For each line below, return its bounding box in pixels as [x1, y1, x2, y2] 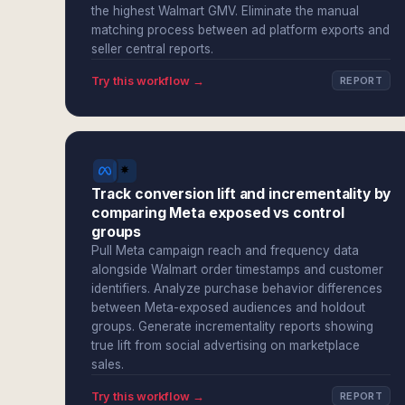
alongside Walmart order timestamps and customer [91, 262, 383, 277]
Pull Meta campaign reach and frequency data [91, 243, 359, 258]
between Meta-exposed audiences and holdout [91, 300, 365, 315]
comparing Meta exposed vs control [91, 204, 344, 221]
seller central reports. [91, 42, 213, 56]
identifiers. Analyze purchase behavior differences [91, 281, 382, 296]
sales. [91, 357, 124, 372]
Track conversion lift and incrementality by [91, 185, 391, 202]
